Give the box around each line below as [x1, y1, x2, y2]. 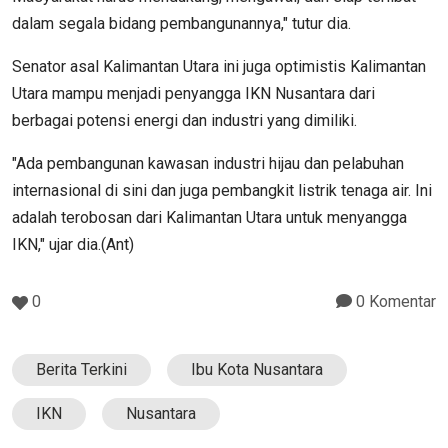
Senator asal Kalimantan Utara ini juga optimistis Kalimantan [12, 56, 426, 76]
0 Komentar [352, 291, 436, 311]
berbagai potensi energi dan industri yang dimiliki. [12, 110, 357, 130]
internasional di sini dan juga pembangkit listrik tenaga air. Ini [12, 180, 432, 200]
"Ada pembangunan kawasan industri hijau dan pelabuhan [12, 153, 404, 173]
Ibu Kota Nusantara [191, 359, 323, 379]
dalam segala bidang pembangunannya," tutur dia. [12, 13, 351, 33]
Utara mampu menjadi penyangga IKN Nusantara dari [12, 83, 375, 103]
